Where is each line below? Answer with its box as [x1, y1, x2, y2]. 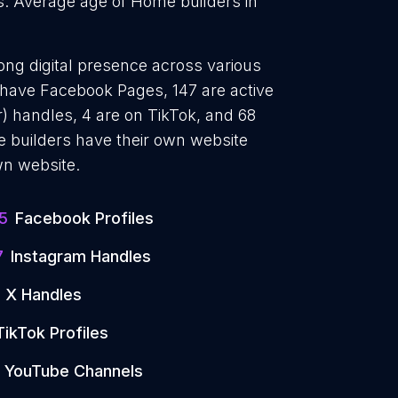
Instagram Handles [11, 247, 151, 266]
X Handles [5, 285, 82, 304]
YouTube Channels [4, 362, 143, 380]
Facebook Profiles [15, 209, 154, 227]
